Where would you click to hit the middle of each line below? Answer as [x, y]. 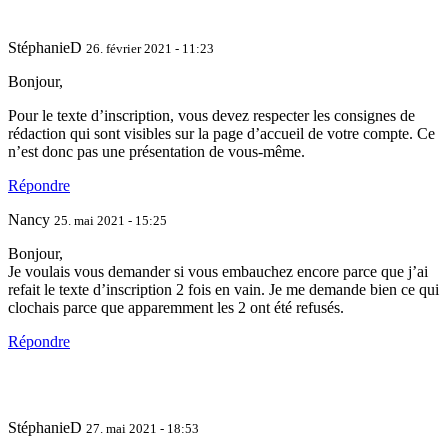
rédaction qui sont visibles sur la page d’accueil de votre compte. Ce [221, 134]
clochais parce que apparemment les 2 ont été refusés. [176, 308]
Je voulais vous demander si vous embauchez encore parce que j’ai [218, 272]
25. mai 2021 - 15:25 [110, 221]
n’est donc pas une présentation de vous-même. [156, 152]
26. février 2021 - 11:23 [150, 49]
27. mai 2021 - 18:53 [142, 429]
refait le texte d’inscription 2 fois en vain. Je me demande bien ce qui [223, 290]
